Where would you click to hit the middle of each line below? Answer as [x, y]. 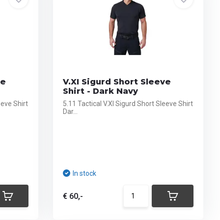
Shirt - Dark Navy [101, 91]
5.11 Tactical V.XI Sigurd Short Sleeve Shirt [128, 104]
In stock [85, 173]
